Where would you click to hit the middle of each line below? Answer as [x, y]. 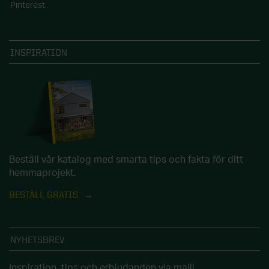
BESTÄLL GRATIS [45, 195]
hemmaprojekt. [43, 173]
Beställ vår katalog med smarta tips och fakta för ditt [126, 159]
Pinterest [28, 6]
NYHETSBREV [37, 240]
